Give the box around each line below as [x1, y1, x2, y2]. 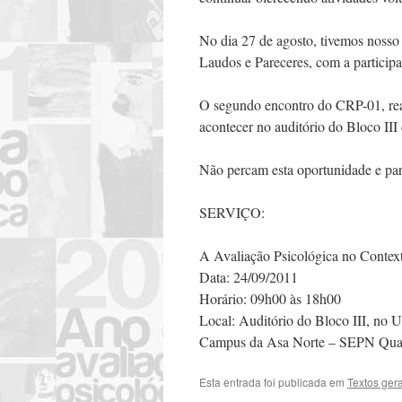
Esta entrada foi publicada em [199, 374, 347, 389]
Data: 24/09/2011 [199, 267, 298, 286]
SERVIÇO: [199, 203, 265, 222]
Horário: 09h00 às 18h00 [199, 289, 341, 308]
